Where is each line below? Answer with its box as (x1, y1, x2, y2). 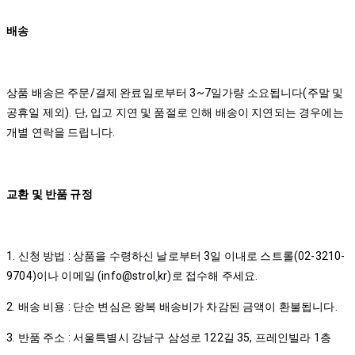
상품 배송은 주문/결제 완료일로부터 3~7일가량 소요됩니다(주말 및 (6, 86, 344, 99)
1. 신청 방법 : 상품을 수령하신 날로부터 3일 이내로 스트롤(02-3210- (6, 250, 345, 262)
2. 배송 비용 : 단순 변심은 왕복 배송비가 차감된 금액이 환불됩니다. (6, 300, 340, 313)
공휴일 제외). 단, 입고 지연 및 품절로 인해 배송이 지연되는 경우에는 (6, 106, 344, 119)
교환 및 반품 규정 (6, 188, 95, 200)
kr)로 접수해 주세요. (158, 269, 261, 282)
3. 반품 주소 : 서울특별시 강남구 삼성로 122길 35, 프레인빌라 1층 (6, 331, 332, 344)
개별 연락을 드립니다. (6, 126, 120, 139)
